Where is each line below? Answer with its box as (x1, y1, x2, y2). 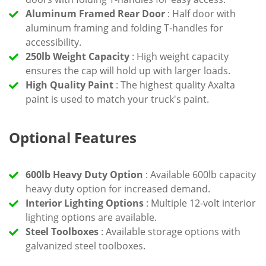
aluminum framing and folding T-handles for (26, 21, 223, 34)
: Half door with (165, 7, 236, 20)
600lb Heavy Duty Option (26, 167, 143, 181)
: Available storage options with (99, 224, 240, 238)
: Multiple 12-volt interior (144, 196, 256, 210)
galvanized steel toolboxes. (26, 239, 145, 252)
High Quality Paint (26, 78, 113, 91)
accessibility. (26, 35, 81, 49)
